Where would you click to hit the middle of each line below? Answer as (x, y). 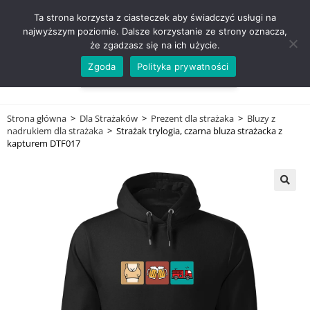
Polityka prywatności (183, 66)
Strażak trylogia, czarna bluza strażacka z (199, 130)
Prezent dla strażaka (192, 118)
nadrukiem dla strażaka (55, 130)
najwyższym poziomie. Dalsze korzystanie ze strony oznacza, (155, 31)
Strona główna (37, 118)
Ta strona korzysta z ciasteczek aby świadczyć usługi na (155, 17)
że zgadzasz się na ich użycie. (155, 45)
